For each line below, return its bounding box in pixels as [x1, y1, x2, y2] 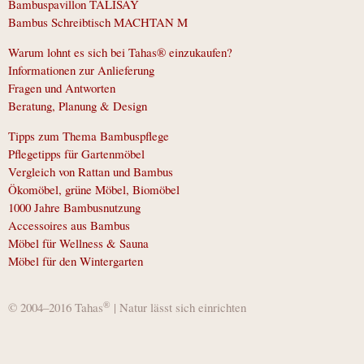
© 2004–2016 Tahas [8, 299, 103, 316]
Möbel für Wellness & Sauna [8, 235, 149, 252]
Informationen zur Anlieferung [8, 62, 154, 79]
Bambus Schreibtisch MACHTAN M [8, 14, 188, 31]
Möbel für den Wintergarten [8, 253, 143, 270]
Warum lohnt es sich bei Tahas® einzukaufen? [8, 44, 232, 61]
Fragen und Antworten [8, 80, 115, 97]
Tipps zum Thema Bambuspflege [8, 128, 169, 145]
